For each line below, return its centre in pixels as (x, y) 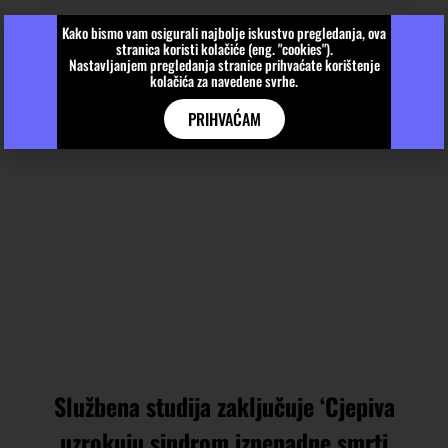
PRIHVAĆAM (224, 119)
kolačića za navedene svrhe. (224, 80)
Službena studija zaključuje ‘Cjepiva (224, 405)
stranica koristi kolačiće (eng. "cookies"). (224, 48)
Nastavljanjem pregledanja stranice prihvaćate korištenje (224, 64)
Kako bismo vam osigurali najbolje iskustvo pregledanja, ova (224, 32)
